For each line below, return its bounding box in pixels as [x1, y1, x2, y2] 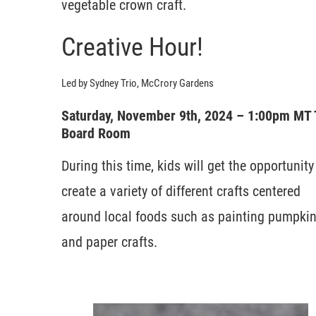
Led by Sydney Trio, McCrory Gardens [61, 76, 214, 90]
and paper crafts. [61, 233, 157, 250]
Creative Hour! [61, 32, 203, 62]
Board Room [61, 124, 130, 142]
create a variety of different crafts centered [61, 182, 300, 200]
